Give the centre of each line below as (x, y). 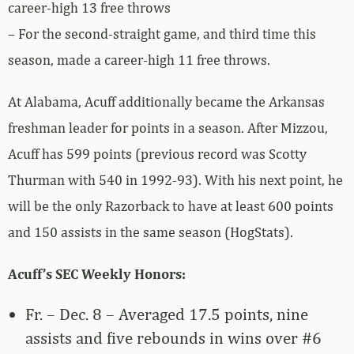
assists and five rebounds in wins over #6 (173, 337)
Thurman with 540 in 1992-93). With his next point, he (175, 179)
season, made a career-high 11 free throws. (139, 59)
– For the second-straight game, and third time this (162, 33)
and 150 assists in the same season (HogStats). (151, 232)
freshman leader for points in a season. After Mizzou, (168, 127)
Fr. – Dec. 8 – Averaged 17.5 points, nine (167, 314)
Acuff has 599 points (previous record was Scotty (157, 153)
